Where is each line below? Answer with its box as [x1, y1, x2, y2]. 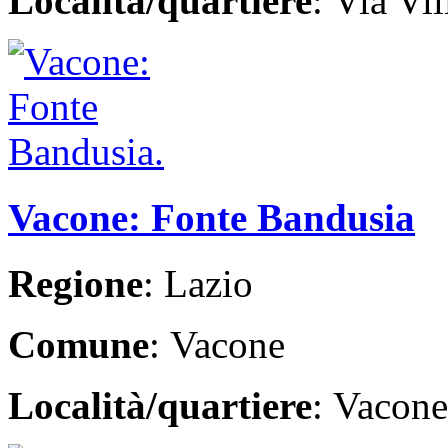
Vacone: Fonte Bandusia [8, 196, 415, 240]
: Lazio [143, 262, 253, 306]
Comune [8, 323, 149, 367]
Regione [8, 262, 143, 306]
